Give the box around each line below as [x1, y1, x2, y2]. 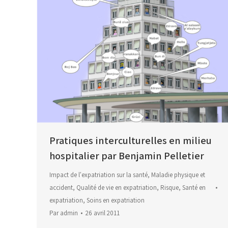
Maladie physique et [151, 170, 205, 180]
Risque [160, 183, 179, 192]
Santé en [182, 183, 206, 192]
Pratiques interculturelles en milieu [49, 134, 212, 148]
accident [49, 183, 73, 192]
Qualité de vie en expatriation [76, 183, 157, 192]
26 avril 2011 [85, 209, 120, 218]
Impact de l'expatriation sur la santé [49, 170, 148, 180]
